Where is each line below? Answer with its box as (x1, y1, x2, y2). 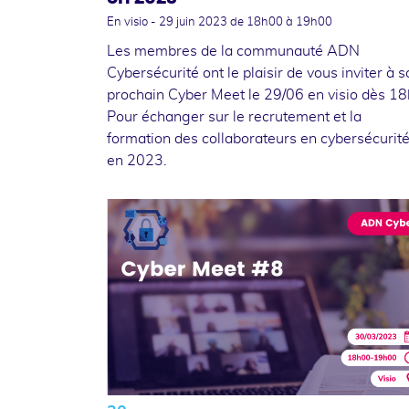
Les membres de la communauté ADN (107, 43, 360, 58)
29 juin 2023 (159, 16, 230, 28)
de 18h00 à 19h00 (230, 16, 332, 28)
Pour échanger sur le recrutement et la (107, 109, 362, 124)
